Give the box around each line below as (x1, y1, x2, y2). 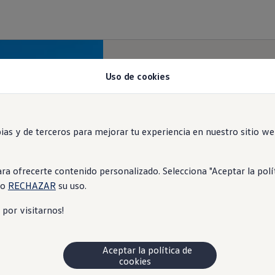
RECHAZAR (7, 179, 56, 192)
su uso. (55, 179, 87, 192)
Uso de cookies (105, 70, 170, 82)
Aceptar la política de (88, 244, 192, 256)
